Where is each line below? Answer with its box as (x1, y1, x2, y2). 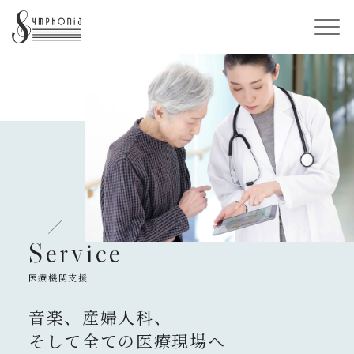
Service (28, 236, 124, 269)
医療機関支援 (28, 273, 88, 284)
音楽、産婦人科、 (28, 308, 172, 329)
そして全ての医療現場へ (28, 332, 226, 352)
